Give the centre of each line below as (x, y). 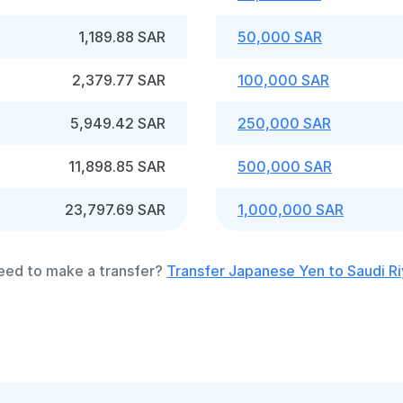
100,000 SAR (283, 80)
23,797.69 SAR (115, 210)
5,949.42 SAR (118, 123)
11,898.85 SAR (117, 166)
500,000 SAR (285, 166)
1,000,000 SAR (291, 210)
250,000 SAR (284, 123)
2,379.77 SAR (119, 80)
